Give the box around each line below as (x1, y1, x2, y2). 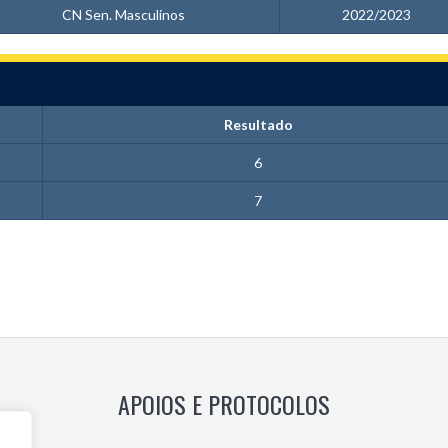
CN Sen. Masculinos (62, 6, 185, 23)
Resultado (223, 116, 293, 133)
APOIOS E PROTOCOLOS (118, 386, 330, 422)
